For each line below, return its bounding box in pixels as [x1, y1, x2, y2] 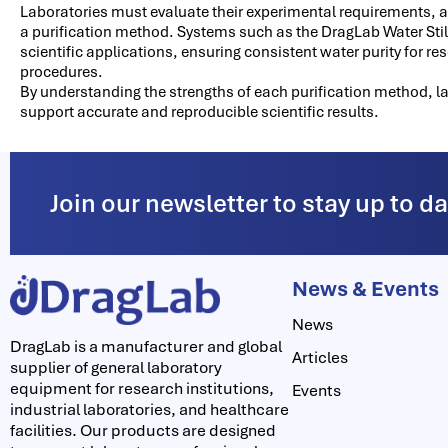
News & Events [292, 274, 440, 302]
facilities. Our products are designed [10, 419, 276, 441]
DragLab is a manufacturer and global [10, 335, 282, 357]
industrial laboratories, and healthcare [10, 398, 289, 420]
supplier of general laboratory [10, 356, 222, 378]
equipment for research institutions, [10, 377, 274, 399]
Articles [292, 346, 349, 368]
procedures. [20, 61, 103, 82]
